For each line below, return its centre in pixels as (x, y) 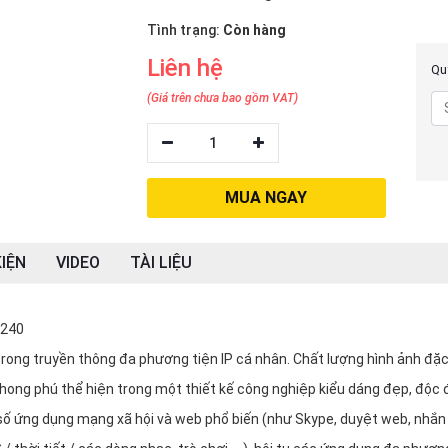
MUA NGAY (266, 197)
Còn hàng (254, 30)
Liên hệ (184, 68)
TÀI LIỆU (161, 262)
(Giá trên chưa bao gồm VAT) (222, 98)
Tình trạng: (184, 30)
